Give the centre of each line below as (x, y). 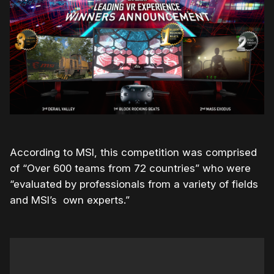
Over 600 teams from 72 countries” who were (139, 168)
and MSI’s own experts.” (71, 200)
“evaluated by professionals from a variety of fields (134, 184)
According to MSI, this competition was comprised (133, 153)
